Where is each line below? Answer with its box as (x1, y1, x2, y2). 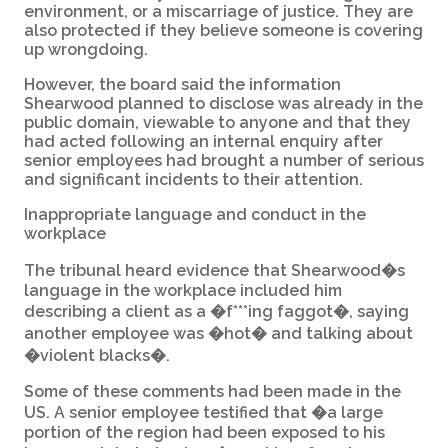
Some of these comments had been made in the (24, 381, 401, 401)
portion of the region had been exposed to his (24, 422, 385, 442)
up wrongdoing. (24, 39, 148, 59)
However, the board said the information (24, 74, 341, 94)
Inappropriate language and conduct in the (24, 204, 366, 224)
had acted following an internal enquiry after (24, 131, 383, 151)
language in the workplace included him (24, 280, 342, 300)
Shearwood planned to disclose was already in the (24, 93, 423, 113)
